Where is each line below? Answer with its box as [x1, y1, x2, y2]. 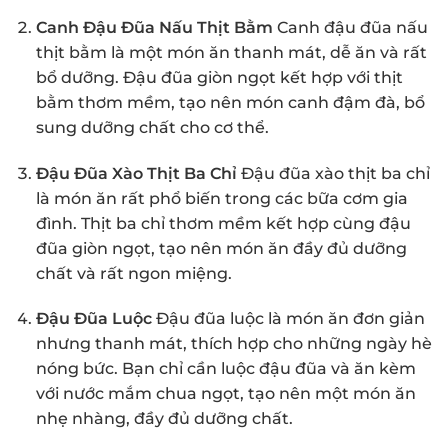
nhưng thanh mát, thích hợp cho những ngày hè [35, 334, 432, 354]
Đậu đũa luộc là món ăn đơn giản [151, 309, 425, 329]
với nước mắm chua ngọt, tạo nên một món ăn [35, 384, 416, 404]
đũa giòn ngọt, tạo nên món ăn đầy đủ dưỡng [35, 238, 407, 258]
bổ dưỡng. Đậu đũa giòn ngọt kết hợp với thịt [35, 67, 403, 87]
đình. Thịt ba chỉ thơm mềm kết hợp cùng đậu [35, 213, 411, 233]
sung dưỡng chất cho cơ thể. [35, 117, 269, 137]
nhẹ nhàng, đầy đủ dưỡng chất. [35, 409, 293, 429]
